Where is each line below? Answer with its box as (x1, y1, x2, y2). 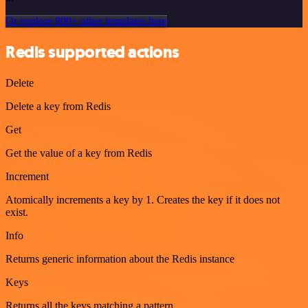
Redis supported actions (5, 41, 179, 63)
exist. (5, 206, 28, 218)
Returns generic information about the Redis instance (5, 252, 234, 265)
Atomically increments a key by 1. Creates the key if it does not (5, 193, 280, 206)
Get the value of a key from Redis (5, 146, 152, 159)
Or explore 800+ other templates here (5, 15, 167, 27)
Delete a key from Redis (5, 100, 111, 112)
